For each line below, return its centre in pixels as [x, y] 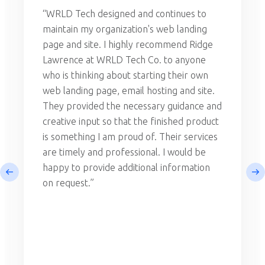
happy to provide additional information [126, 168]
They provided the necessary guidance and [132, 106]
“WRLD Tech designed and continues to [125, 14]
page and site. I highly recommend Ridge [128, 45]
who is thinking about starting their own [125, 75]
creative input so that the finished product [131, 122]
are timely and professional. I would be [124, 152]
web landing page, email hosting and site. [129, 91]
